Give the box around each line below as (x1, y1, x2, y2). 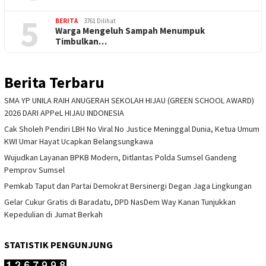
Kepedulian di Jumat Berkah (4, 209, 103, 220)
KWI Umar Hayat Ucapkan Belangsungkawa (4, 136, 153, 147)
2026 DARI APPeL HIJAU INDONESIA (4, 107, 124, 119)
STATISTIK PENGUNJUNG (4, 239, 113, 251)
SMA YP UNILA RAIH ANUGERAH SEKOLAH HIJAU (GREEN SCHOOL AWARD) (4, 95, 254, 106)
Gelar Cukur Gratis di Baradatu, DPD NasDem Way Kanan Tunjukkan (4, 197, 236, 208)
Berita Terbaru (4, 72, 104, 93)
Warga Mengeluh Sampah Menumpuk (55, 25, 205, 37)
